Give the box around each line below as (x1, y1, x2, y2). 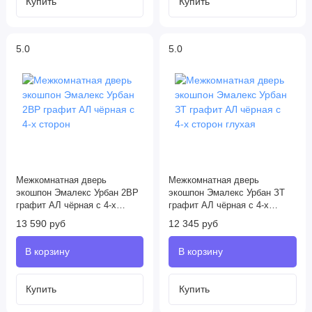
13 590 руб (15, 218, 65, 230)
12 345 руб (169, 218, 218, 230)
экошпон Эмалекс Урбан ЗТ (169, 188, 285, 198)
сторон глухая (169, 213, 228, 224)
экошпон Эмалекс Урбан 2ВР (15, 188, 139, 198)
